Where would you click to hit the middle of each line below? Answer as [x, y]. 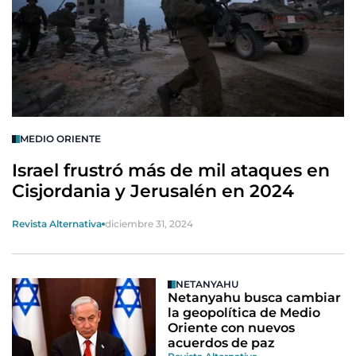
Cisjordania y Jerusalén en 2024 [153, 191]
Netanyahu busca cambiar [255, 298]
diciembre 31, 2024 [149, 224]
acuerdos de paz [222, 343]
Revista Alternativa [57, 224]
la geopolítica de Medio [244, 313]
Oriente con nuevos [232, 328]
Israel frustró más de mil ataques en [171, 170]
